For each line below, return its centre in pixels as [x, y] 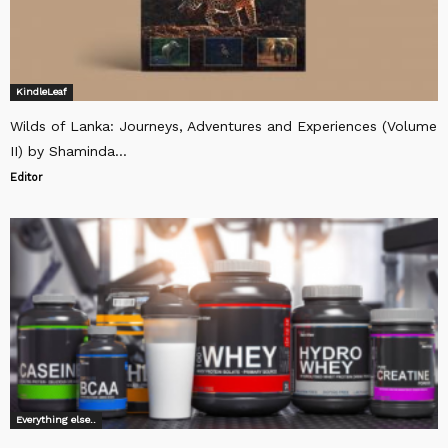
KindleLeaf [41, 92]
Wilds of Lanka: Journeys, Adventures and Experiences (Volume [223, 126]
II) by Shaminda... [68, 151]
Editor [26, 178]
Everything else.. [56, 420]
